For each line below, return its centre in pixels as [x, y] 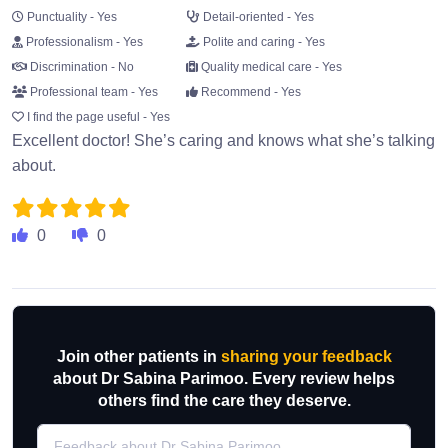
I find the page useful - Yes [97, 117]
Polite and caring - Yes [262, 42]
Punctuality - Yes [70, 17]
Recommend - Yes [249, 92]
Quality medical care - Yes [270, 67]
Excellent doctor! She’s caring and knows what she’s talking [223, 141]
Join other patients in [138, 357]
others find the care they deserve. [224, 401]
